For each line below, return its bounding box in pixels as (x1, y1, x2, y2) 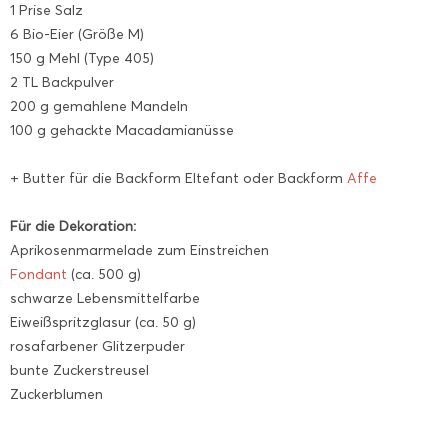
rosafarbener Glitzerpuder (10, 338, 185, 356)
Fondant (10, 266, 71, 284)
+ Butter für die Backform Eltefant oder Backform (10, 170, 347, 188)
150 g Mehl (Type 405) (10, 50, 154, 68)
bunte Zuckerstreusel (10, 362, 149, 380)
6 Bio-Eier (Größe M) (10, 26, 144, 44)
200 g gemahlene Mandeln (10, 98, 188, 116)
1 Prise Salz (10, 2, 83, 20)
